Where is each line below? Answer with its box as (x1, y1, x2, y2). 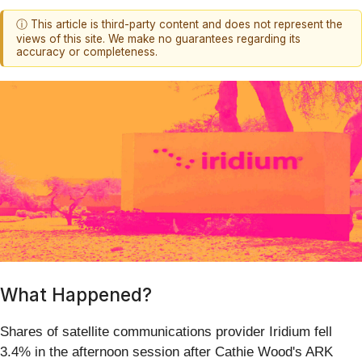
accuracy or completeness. (16, 45, 158, 59)
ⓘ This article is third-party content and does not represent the (16, 18, 343, 32)
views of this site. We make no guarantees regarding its (16, 32, 301, 46)
